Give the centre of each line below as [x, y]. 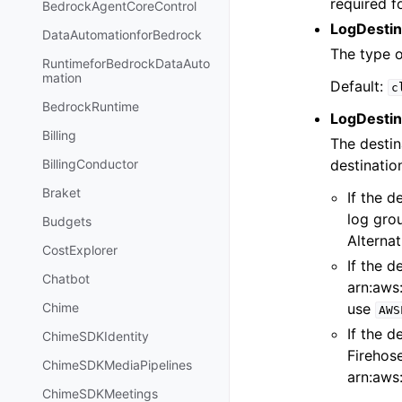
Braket [61, 193]
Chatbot [66, 279]
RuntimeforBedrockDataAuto [126, 64]
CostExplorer [80, 250]
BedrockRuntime [91, 107]
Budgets [67, 222]
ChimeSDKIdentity [96, 336]
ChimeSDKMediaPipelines [117, 365]
